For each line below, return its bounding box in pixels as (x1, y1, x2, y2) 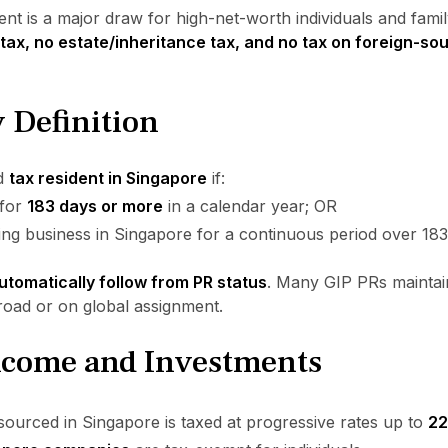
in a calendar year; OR (162, 196, 337, 216)
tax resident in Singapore (8, 168, 207, 188)
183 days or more (26, 196, 163, 216)
